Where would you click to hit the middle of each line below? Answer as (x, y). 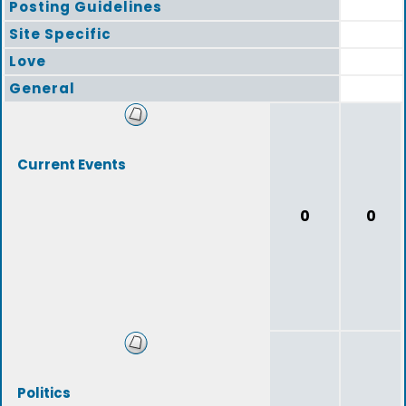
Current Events (72, 164)
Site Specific (60, 34)
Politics (44, 393)
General (42, 88)
